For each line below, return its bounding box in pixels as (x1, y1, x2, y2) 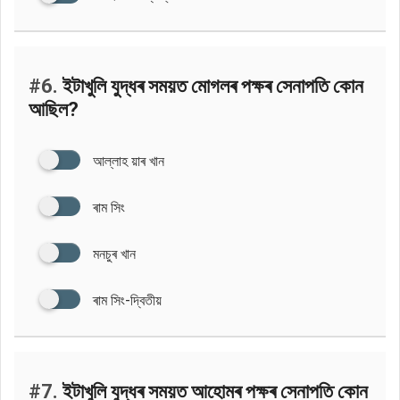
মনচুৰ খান (93, 245, 136, 262)
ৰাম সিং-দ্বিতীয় (93, 291, 162, 309)
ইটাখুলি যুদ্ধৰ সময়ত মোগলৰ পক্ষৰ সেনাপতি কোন (58, 74, 363, 97)
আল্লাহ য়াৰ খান (93, 152, 164, 170)
